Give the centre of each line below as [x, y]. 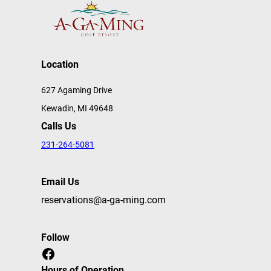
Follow [55, 237]
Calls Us [59, 126]
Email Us [60, 181]
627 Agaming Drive [77, 90]
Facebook [44, 253]
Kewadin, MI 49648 [77, 108]
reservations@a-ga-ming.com [103, 200]
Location [60, 64]
